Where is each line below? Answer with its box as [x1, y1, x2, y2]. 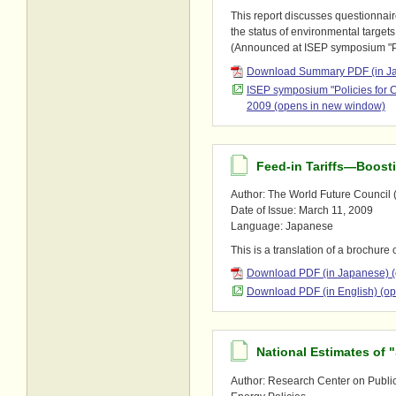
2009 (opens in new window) [247, 99, 385, 112]
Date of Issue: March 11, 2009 [231, 204, 373, 217]
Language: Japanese [231, 220, 333, 233]
